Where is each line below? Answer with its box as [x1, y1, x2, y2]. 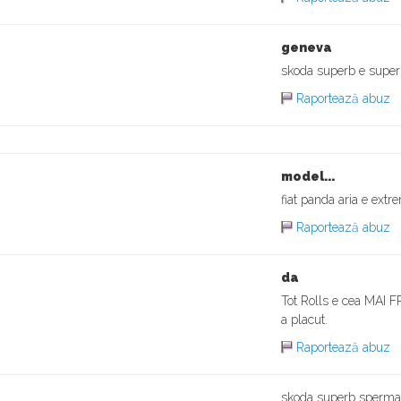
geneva [281, 40, 332, 55]
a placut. [281, 312, 328, 327]
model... [281, 169, 335, 183]
